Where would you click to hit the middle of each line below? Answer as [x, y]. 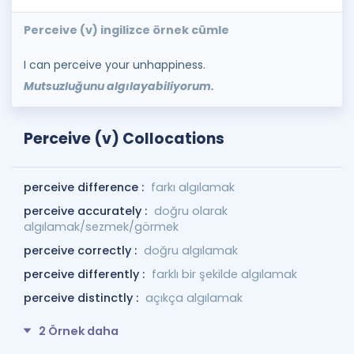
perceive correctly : [82, 250]
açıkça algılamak [194, 298]
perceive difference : [85, 187]
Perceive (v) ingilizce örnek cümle [126, 30]
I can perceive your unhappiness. [115, 64]
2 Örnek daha [79, 331]
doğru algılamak [191, 250]
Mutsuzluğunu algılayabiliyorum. [119, 86]
